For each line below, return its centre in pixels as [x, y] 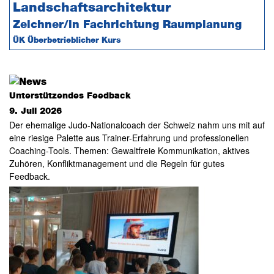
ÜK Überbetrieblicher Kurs [66, 41]
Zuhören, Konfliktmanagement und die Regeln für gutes [117, 163]
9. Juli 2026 [35, 111]
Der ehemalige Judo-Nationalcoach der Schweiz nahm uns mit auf [137, 125]
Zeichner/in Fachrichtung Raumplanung [127, 25]
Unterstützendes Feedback [70, 96]
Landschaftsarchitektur [91, 8]
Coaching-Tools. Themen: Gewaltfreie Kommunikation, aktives [129, 150]
